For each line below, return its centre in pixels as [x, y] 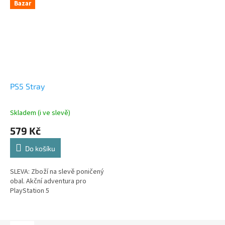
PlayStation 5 [30, 191]
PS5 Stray [27, 86]
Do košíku [40, 148]
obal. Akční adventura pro [48, 181]
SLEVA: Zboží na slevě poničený [57, 172]
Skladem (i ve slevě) [40, 113]
